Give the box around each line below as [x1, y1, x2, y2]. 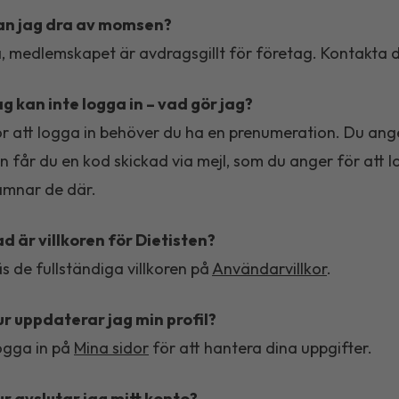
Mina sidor [74, 337, 149, 358]
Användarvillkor [212, 257, 327, 279]
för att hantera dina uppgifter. [149, 337, 372, 358]
